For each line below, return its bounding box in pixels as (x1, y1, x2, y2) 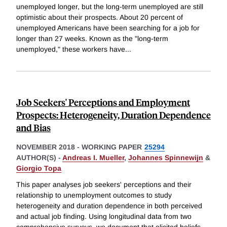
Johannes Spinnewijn (128, 154, 203, 162)
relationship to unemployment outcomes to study (16, 191, 172, 199)
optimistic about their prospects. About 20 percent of (16, 13, 183, 22)
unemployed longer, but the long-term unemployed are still (16, 3, 203, 11)
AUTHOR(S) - (16, 154, 62, 162)
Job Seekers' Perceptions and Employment (16, 96, 190, 109)
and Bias (16, 121, 51, 134)
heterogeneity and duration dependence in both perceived (16, 201, 202, 210)
